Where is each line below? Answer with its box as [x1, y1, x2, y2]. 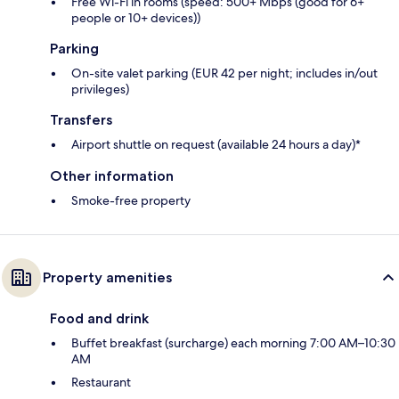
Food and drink [50, 309, 149, 327]
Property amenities [43, 268, 172, 286]
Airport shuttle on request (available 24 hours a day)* [71, 135, 361, 152]
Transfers [50, 110, 112, 128]
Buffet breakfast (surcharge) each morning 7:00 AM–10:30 [71, 334, 395, 351]
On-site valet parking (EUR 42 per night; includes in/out [71, 64, 378, 81]
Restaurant [71, 373, 131, 390]
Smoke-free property [71, 191, 191, 208]
